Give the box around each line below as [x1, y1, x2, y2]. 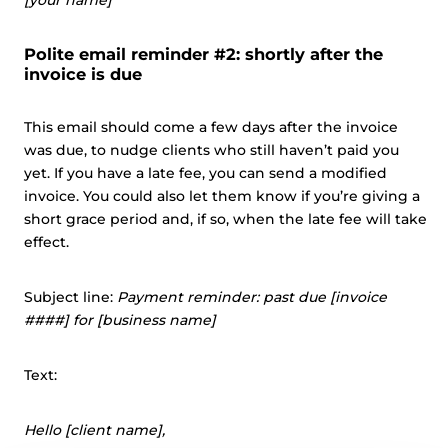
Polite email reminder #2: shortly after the [24, 44, 383, 64]
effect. [24, 233, 69, 251]
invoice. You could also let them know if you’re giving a [24, 187, 420, 205]
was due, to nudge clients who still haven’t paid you [24, 141, 399, 159]
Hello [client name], [24, 421, 165, 439]
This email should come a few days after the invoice [24, 118, 398, 136]
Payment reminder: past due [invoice [117, 288, 387, 306]
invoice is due [24, 64, 142, 84]
